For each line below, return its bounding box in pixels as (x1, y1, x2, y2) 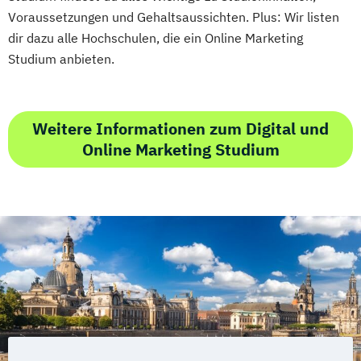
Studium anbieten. (8, 51, 114, 67)
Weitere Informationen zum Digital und (32, 118, 329, 139)
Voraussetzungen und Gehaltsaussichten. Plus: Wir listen (8, 9, 339, 25)
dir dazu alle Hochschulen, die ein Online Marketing (8, 30, 303, 46)
